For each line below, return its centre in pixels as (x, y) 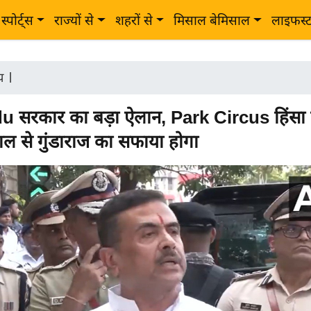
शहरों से (134, 20)
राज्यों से (74, 20)
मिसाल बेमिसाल (212, 20)
